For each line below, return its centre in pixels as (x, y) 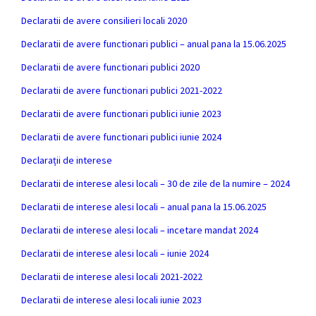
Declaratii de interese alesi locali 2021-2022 (112, 276)
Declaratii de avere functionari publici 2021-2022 (122, 90)
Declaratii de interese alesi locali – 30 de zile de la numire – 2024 (156, 183)
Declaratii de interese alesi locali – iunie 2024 (115, 253)
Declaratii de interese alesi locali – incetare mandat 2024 (140, 230)
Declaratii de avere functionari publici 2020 (110, 67)
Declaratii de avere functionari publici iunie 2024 (121, 137)
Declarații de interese (67, 160)
